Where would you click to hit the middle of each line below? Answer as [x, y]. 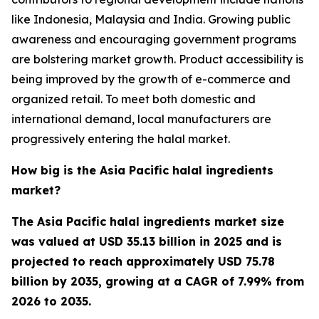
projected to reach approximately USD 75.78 [143, 262]
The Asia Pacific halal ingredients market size [148, 222]
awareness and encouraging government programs [154, 40]
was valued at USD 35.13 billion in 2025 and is [147, 242]
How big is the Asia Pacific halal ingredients [142, 171]
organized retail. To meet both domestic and [134, 99]
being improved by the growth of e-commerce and [151, 79]
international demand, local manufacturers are [141, 119]
